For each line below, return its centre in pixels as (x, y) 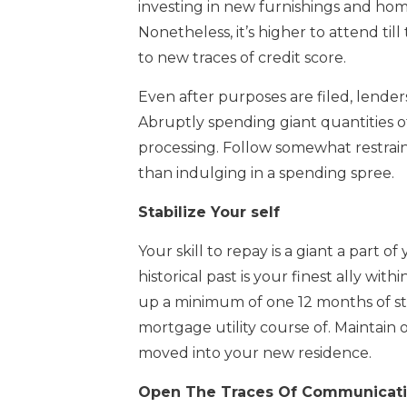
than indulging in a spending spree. (266, 173)
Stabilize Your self (209, 212)
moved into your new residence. (255, 352)
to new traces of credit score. (242, 57)
